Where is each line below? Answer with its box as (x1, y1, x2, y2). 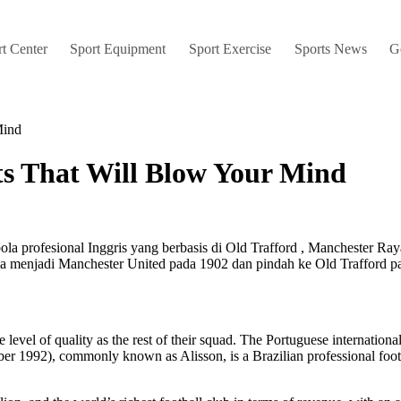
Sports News (294, 41, 367, 56)
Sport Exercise (188, 41, 271, 56)
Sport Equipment (70, 41, 166, 56)
